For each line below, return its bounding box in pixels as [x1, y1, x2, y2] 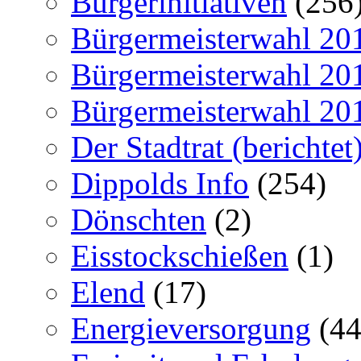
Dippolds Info [71, 166, 249, 201]
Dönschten [71, 202, 206, 237]
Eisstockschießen [71, 239, 288, 273]
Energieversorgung [71, 311, 311, 346]
